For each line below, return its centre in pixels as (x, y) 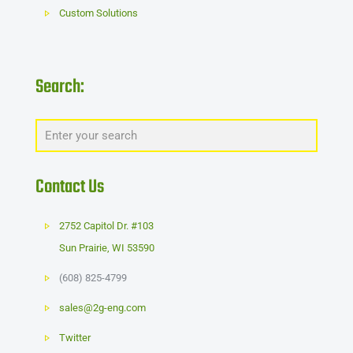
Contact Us (70, 187)
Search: (60, 87)
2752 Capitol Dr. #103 (107, 226)
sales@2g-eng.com (103, 308)
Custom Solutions (99, 13)
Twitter (75, 338)
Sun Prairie (84, 248)
